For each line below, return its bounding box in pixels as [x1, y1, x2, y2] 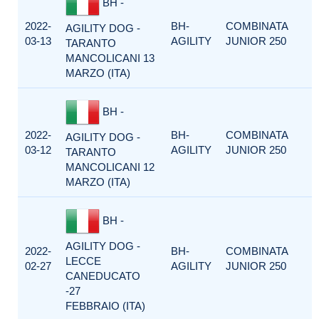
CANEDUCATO [66, 270, 140, 282]
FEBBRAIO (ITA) [66, 300, 145, 312]
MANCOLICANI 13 [66, 52, 155, 64]
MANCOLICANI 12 [66, 161, 155, 173]
